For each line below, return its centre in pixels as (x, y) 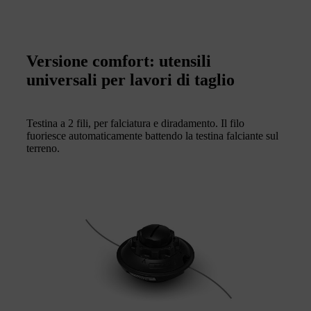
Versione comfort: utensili (119, 61)
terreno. (43, 148)
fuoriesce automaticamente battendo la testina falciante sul (152, 135)
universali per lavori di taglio (131, 79)
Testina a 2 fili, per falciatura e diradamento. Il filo (135, 123)
